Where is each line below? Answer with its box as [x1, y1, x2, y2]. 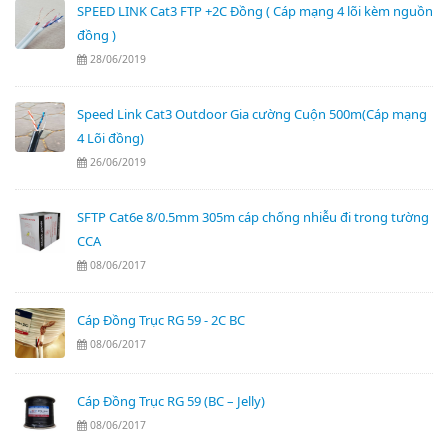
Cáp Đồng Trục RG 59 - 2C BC [77, 310, 245, 329]
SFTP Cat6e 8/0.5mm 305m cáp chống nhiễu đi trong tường [77, 207, 429, 226]
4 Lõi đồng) [77, 128, 144, 147]
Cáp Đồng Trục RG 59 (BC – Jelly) [77, 391, 265, 410]
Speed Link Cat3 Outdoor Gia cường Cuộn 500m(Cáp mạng [77, 104, 427, 123]
